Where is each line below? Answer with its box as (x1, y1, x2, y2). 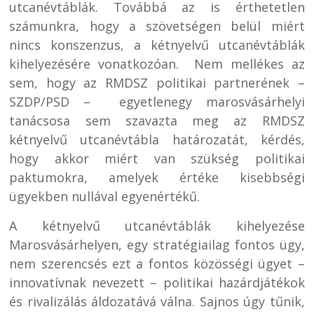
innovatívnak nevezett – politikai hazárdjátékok (9, 273, 305, 291)
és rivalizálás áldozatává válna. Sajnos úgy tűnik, (9, 292, 305, 310)
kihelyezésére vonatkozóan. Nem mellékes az (9, 55, 305, 72)
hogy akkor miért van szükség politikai (9, 149, 305, 167)
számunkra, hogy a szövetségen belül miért (9, 17, 305, 34)
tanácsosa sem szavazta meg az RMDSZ (9, 111, 305, 129)
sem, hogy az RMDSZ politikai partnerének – (9, 74, 305, 91)
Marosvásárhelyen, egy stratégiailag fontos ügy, (9, 235, 305, 253)
